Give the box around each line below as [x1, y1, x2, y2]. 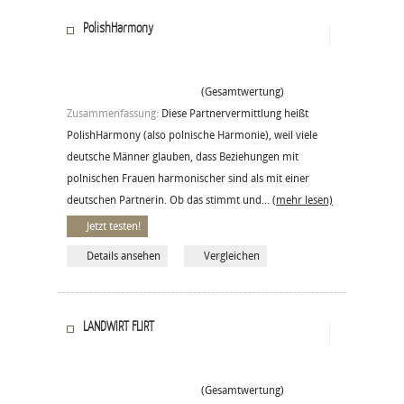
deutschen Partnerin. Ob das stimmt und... [67, 193, 272, 207]
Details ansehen [87, 249, 161, 262]
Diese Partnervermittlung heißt [161, 106, 308, 120]
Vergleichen [204, 249, 260, 262]
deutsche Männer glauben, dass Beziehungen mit [67, 150, 298, 163]
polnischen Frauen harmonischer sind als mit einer [67, 171, 309, 185]
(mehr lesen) [272, 193, 333, 207]
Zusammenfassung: [67, 106, 161, 120]
